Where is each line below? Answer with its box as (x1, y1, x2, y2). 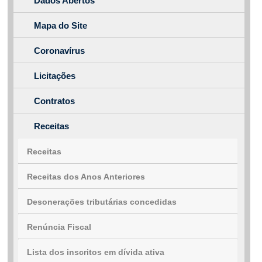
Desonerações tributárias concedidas (27, 197, 177, 207)
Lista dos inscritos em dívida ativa (27, 247, 164, 257)
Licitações (34, 71, 75, 81)
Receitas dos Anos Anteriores (27, 172, 145, 182)
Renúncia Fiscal (27, 222, 91, 232)
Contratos (34, 96, 75, 106)
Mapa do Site (34, 20, 87, 31)
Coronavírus (34, 46, 85, 56)
